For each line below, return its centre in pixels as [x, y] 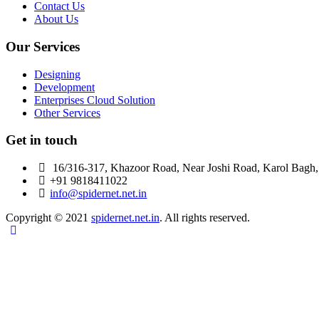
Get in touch [42, 140]
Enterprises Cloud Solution [95, 100]
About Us [56, 19]
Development [64, 87]
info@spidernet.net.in [99, 193]
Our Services [43, 46]
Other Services [67, 113]
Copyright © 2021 [48, 217]
